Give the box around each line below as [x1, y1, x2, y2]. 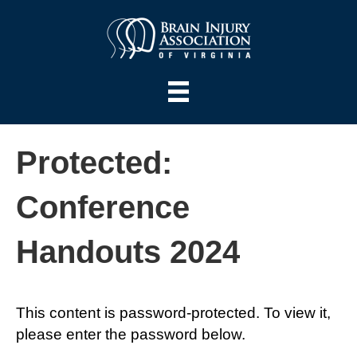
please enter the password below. [16, 326, 245, 343]
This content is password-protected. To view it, [16, 304, 331, 322]
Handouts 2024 [16, 234, 240, 270]
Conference [16, 190, 190, 226]
